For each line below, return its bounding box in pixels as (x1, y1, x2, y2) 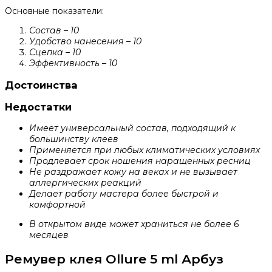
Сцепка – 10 (29, 47, 81, 58)
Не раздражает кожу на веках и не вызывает (29, 166, 237, 178)
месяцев (29, 229, 69, 241)
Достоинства (5, 78, 78, 91)
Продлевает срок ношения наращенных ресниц (29, 155, 251, 167)
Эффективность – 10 (29, 58, 117, 69)
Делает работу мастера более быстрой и (29, 188, 219, 200)
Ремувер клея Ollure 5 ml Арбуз (5, 251, 223, 267)
